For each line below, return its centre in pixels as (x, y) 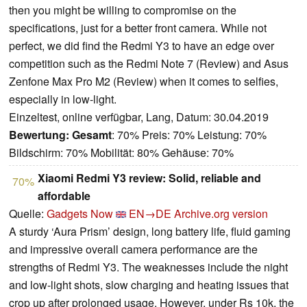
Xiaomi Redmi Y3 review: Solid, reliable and (149, 178)
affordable (64, 196)
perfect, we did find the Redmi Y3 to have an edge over (142, 46)
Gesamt (92, 135)
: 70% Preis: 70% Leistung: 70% (189, 135)
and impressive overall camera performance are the (133, 249)
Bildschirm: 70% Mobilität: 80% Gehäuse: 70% (121, 153)
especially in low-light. (63, 99)
